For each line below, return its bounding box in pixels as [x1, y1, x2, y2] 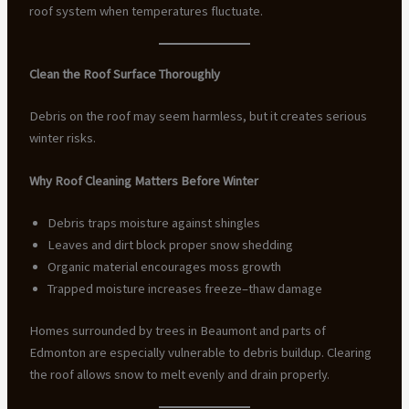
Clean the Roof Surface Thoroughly [28, 66, 220, 83]
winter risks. [28, 129, 96, 146]
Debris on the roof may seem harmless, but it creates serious [28, 107, 367, 124]
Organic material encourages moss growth [47, 258, 281, 276]
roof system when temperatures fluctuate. [28, 2, 263, 19]
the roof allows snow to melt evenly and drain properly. [28, 366, 330, 383]
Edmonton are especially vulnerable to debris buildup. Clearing [28, 344, 372, 362]
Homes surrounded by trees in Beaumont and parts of [28, 322, 326, 340]
